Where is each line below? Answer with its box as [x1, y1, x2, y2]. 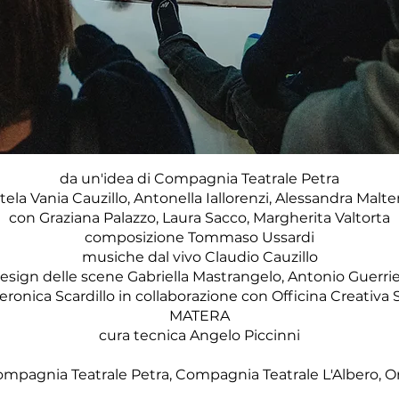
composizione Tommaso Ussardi [85, 229, 314, 246]
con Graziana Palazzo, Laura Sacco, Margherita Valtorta [9, 209, 390, 226]
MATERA [169, 307, 230, 324]
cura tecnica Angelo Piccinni [99, 327, 300, 344]
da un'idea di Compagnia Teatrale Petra [60, 170, 339, 187]
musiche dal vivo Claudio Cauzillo [81, 248, 318, 265]
